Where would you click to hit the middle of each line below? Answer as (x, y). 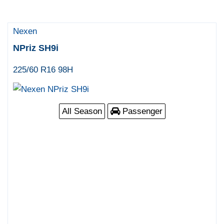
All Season (82, 111)
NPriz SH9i (36, 48)
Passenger (141, 111)
